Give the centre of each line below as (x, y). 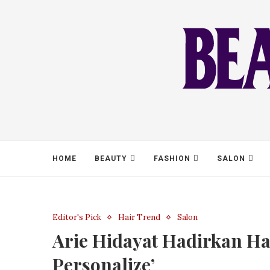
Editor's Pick (77, 217)
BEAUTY (111, 159)
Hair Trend (139, 217)
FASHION (172, 159)
